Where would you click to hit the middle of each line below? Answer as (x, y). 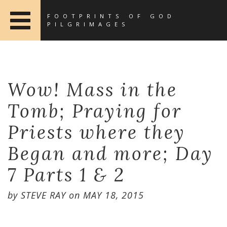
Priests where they (97, 132)
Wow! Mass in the (92, 90)
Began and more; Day (110, 154)
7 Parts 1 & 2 (66, 175)
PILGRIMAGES (88, 24)
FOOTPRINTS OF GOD (111, 16)
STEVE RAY (43, 195)
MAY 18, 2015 (113, 195)
